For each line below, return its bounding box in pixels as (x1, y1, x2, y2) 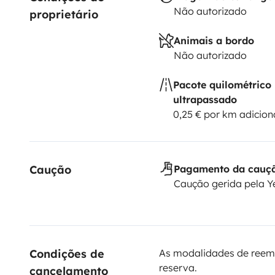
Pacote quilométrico (172, 78, 271, 91)
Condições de (29, 246, 108, 261)
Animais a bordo (173, 34, 254, 47)
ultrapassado (172, 93, 237, 106)
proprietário (29, 7, 98, 21)
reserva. (158, 261, 197, 274)
